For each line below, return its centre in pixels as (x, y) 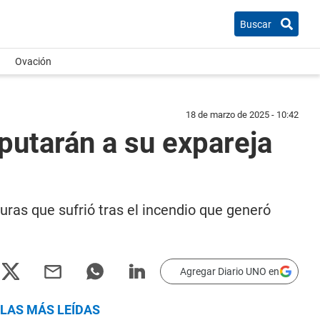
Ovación (33, 61)
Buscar (256, 24)
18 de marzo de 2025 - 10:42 (242, 115)
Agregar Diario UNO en (230, 271)
